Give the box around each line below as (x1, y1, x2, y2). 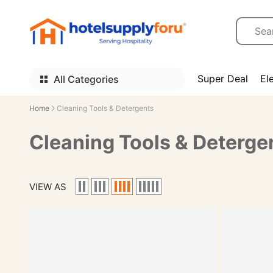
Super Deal (197, 73, 248, 85)
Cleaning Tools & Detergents (57, 104, 154, 113)
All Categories (54, 73, 119, 85)
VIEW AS (29, 180, 66, 193)
